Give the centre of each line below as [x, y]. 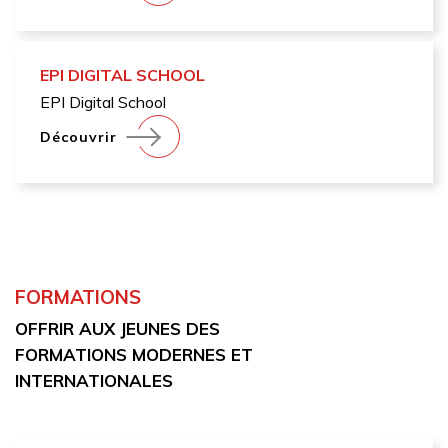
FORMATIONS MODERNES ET [134, 355]
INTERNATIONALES [94, 381]
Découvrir [78, 136]
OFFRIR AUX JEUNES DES [117, 329]
